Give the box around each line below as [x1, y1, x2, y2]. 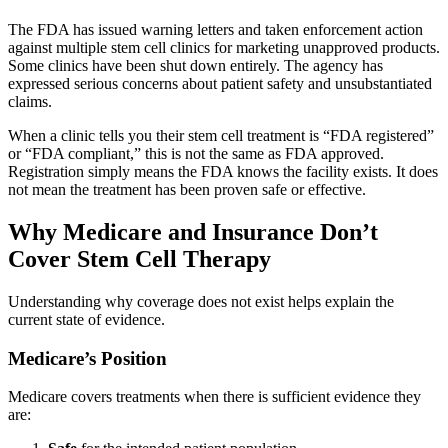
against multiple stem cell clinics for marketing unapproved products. [8, 39, 440, 57]
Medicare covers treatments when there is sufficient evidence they [8, 388, 421, 406]
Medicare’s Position [8, 347, 167, 369]
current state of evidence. [8, 311, 165, 328]
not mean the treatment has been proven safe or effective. [8, 181, 366, 199]
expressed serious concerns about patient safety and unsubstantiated [8, 75, 432, 93]
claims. [8, 93, 52, 111]
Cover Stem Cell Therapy [8, 246, 271, 273]
